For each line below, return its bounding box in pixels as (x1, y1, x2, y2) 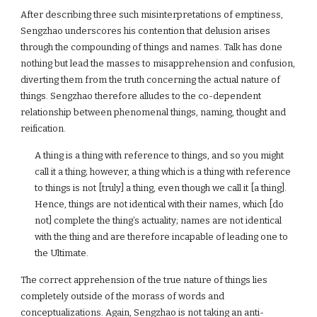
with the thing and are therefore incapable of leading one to (35, 231, 289, 242)
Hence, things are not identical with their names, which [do (35, 199, 284, 209)
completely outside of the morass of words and (21, 291, 225, 301)
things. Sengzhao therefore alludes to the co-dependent (21, 91, 262, 101)
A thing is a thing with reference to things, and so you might (35, 150, 284, 161)
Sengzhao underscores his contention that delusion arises (21, 25, 271, 36)
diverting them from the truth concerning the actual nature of (21, 74, 281, 85)
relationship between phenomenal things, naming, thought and (21, 107, 287, 117)
